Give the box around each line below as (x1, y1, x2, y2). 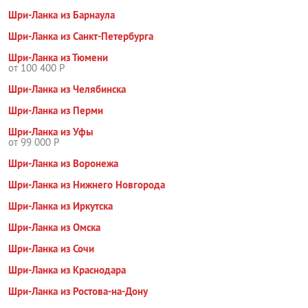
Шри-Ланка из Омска (8, 221, 100, 234)
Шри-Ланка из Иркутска (8, 199, 113, 213)
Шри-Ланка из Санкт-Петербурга (8, 30, 153, 43)
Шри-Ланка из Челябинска (8, 82, 126, 96)
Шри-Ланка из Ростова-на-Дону (8, 285, 148, 298)
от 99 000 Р (8, 135, 59, 149)
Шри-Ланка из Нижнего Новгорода (8, 178, 165, 192)
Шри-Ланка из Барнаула (8, 8, 115, 22)
